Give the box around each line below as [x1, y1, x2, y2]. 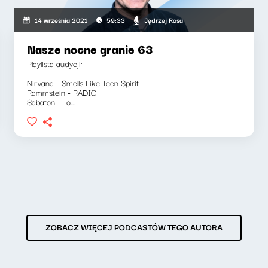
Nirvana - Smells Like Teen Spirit [27, 76, 139, 90]
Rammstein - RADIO [27, 86, 98, 99]
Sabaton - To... [27, 95, 77, 109]
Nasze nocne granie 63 [27, 39, 153, 59]
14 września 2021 [34, 14, 87, 26]
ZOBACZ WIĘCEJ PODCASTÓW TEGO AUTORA [45, 220, 223, 234]
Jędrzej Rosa [144, 14, 184, 25]
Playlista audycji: [27, 57, 83, 71]
